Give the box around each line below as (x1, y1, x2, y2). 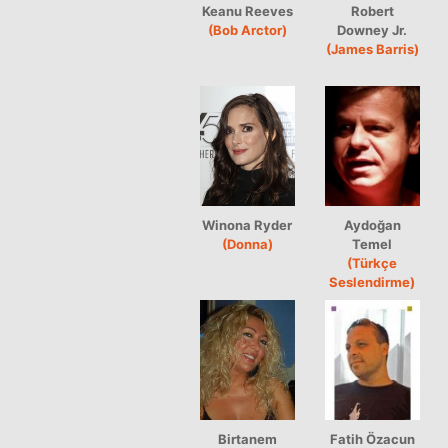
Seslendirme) (329, 273, 416, 290)
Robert (351, 2, 394, 19)
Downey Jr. (337, 21, 408, 38)
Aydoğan (344, 216, 401, 233)
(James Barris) (326, 40, 419, 57)
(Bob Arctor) (208, 21, 287, 38)
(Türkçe (347, 254, 398, 271)
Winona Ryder (202, 216, 293, 233)
